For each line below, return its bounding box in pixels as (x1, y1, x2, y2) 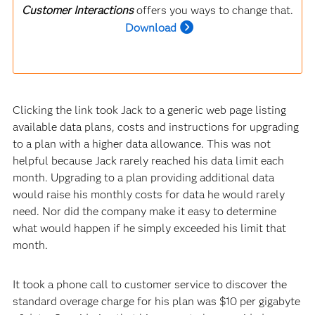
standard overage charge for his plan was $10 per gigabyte (12, 294, 300, 308)
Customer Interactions (21, 3, 136, 17)
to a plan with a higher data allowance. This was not (12, 136, 271, 150)
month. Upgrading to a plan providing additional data (12, 170, 274, 184)
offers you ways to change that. (136, 3, 293, 17)
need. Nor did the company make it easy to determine (12, 204, 276, 218)
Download (124, 20, 176, 34)
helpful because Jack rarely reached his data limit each (12, 153, 284, 167)
